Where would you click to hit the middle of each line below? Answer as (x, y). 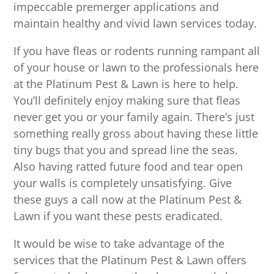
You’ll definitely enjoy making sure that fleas (127, 101)
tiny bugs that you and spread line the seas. (126, 150)
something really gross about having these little (136, 134)
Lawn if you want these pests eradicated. (118, 216)
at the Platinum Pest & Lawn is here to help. (126, 84)
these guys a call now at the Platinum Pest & (128, 200)
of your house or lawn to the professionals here (136, 68)
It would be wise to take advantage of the (119, 244)
